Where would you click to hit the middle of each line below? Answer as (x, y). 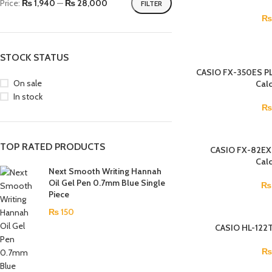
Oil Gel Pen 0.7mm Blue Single (107, 183)
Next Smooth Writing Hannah (105, 171)
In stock (28, 97)
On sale (28, 83)
